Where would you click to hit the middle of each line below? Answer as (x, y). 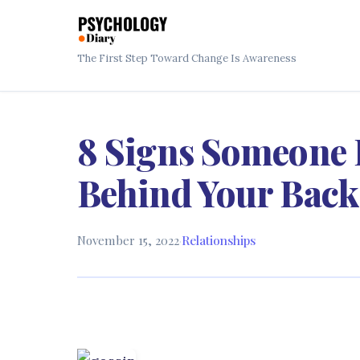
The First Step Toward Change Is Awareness (187, 58)
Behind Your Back (218, 192)
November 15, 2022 (128, 240)
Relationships (219, 240)
